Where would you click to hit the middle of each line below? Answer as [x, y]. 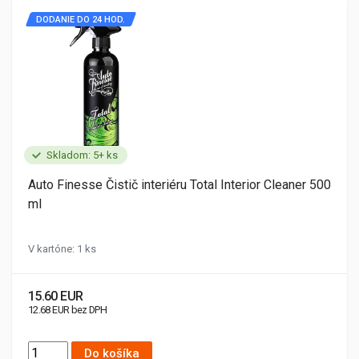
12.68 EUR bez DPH [68, 310]
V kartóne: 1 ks [62, 249]
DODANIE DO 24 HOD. [81, 20]
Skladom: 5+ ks [82, 155]
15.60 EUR [56, 296]
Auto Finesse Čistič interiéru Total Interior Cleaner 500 [179, 185]
